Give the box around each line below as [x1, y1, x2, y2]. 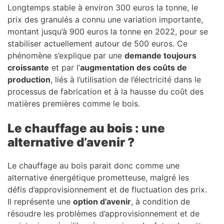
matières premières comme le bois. [7, 98, 140, 108]
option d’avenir [73, 196, 131, 206]
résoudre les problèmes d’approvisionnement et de [7, 208, 199, 218]
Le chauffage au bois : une [7, 120, 165, 135]
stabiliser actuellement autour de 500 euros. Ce [7, 38, 187, 48]
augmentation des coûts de [80, 62, 187, 72]
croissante [7, 62, 49, 72]
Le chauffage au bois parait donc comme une [7, 160, 179, 170]
